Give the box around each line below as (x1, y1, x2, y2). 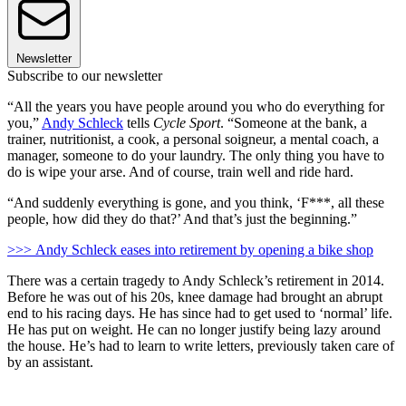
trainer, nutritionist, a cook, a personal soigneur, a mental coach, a (7, 130, 379, 147)
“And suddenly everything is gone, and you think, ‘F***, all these (7, 194, 384, 210)
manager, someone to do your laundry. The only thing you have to (7, 147, 384, 163)
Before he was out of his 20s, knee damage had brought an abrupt (7, 288, 382, 304)
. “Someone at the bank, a (220, 114, 367, 130)
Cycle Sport (153, 114, 220, 130)
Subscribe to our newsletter (7, 67, 162, 83)
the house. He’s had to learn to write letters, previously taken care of (7, 337, 394, 353)
